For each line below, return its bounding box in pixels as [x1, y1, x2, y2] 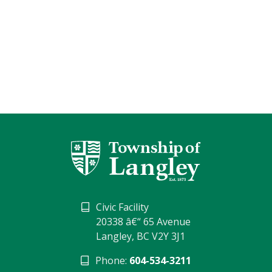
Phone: [95, 253, 129, 267]
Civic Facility [96, 200, 149, 214]
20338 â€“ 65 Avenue [96, 214, 191, 228]
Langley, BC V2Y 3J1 [96, 229, 185, 243]
